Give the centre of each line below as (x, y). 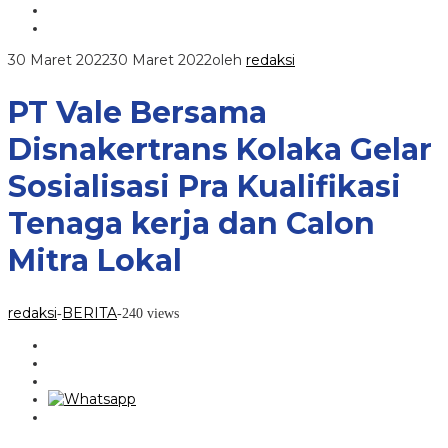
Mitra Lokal (95, 260)
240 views (150, 313)
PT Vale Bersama (137, 112)
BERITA (89, 312)
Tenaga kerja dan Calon (191, 223)
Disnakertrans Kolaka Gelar (220, 149)
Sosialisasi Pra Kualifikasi (204, 186)
